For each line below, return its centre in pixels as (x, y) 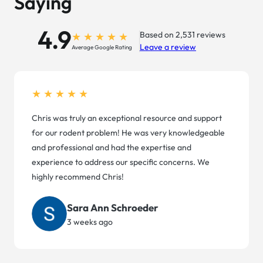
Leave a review (168, 47)
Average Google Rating (102, 48)
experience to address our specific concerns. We (121, 162)
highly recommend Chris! (78, 177)
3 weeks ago (90, 222)
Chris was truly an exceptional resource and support (127, 118)
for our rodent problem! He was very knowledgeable (128, 133)
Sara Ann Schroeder (113, 207)
